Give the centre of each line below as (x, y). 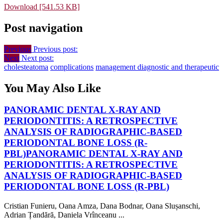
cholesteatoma (26, 67)
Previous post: (56, 49)
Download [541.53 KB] (42, 6)
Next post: (38, 58)
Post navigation (43, 28)
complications (72, 67)
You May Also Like (53, 88)
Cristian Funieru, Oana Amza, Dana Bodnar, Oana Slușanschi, (102, 206)
